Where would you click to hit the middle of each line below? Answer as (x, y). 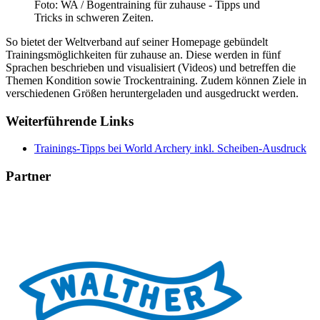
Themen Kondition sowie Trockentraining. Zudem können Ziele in (156, 80)
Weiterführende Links (70, 121)
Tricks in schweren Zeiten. (94, 17)
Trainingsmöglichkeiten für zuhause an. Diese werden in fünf (143, 54)
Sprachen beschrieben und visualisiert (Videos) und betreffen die (151, 67)
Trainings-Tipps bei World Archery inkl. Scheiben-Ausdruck (170, 149)
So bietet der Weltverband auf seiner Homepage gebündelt (137, 41)
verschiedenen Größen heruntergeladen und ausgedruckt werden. (152, 93)
